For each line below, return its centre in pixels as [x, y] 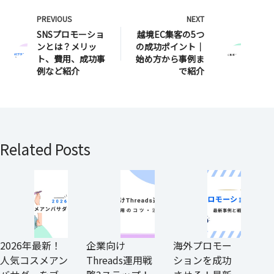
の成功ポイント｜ [170, 46]
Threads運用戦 [120, 260]
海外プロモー [202, 246]
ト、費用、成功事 [71, 58]
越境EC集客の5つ [171, 34]
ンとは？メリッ [67, 46]
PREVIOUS [54, 18]
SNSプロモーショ [70, 34]
